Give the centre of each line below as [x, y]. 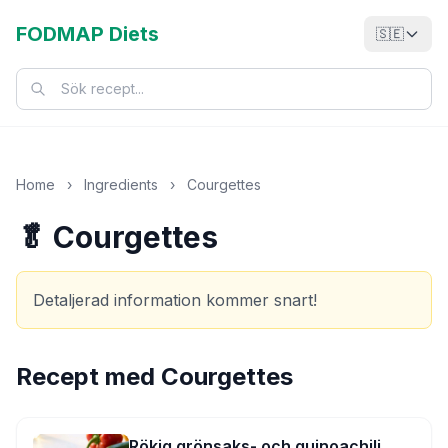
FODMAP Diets [87, 34]
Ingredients [121, 184]
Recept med [88, 376]
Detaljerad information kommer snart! [175, 300]
